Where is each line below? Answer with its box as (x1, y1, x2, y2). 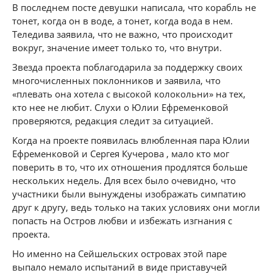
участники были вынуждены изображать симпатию (12, 188, 246, 200)
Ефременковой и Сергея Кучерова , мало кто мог (12, 147, 229, 160)
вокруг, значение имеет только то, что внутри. (12, 41, 222, 54)
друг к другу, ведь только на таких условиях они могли (12, 201, 260, 213)
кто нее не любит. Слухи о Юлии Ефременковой (12, 101, 229, 113)
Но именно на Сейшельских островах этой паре (12, 247, 227, 260)
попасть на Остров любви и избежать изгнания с (12, 214, 232, 227)
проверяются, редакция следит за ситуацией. (12, 115, 213, 127)
